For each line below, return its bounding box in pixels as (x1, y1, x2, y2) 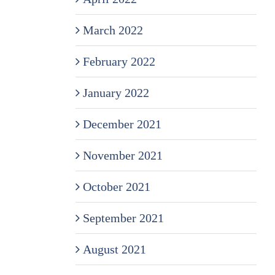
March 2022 (82, 23, 143, 37)
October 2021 (82, 179, 150, 193)
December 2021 (82, 117, 161, 131)
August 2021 (82, 242, 146, 256)
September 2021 (82, 211, 164, 225)
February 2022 (82, 54, 155, 68)
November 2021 (82, 148, 163, 162)
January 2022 (82, 85, 149, 99)
